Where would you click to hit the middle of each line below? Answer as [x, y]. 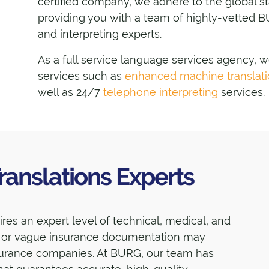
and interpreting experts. [99, 34]
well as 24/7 [70, 92]
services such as [81, 76]
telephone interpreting [160, 92]
